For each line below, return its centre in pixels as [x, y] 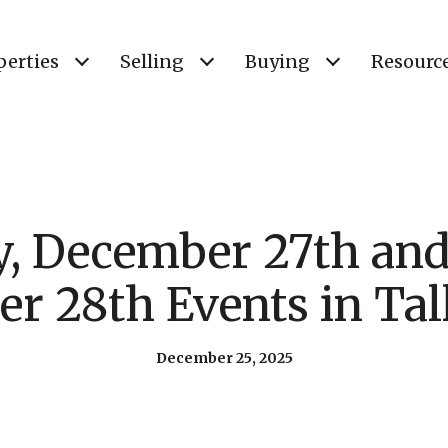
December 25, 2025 [224, 358]
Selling [152, 61]
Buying [277, 61]
